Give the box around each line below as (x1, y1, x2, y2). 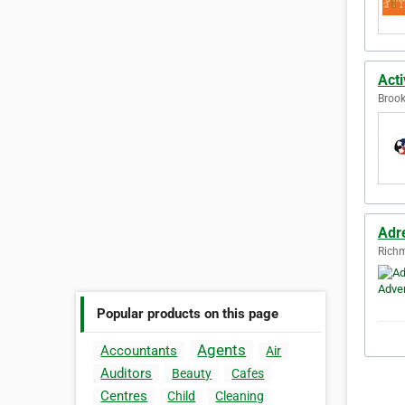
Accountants (100, 343, 178, 360)
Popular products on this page (97, 305, 279, 322)
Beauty (172, 366, 212, 381)
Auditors (100, 365, 153, 382)
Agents (197, 341, 247, 360)
